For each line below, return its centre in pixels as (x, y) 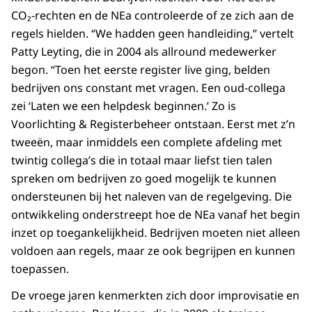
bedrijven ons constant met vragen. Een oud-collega (148, 87)
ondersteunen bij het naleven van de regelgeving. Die (151, 196)
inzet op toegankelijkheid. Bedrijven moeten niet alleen (156, 232)
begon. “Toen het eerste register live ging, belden (141, 69)
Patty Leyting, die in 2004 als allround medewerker (144, 51)
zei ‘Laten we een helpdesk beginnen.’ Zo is (124, 106)
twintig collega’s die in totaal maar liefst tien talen (142, 160)
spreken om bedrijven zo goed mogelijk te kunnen (144, 178)
